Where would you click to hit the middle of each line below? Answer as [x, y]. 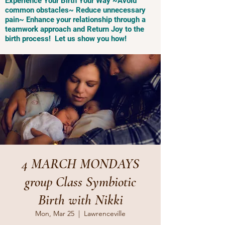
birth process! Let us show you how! [66, 39]
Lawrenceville [105, 213]
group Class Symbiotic [80, 182]
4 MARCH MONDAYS [80, 164]
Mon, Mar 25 [55, 213]
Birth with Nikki [80, 200]
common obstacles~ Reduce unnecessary [75, 10]
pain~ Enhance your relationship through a [75, 20]
